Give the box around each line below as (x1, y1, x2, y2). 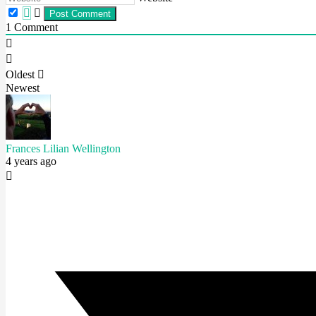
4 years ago (6, 155, 56, 167)
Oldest (6, 68, 35, 80)
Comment (11, 21, 58, 33)
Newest (6, 82, 39, 94)
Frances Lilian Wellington (6, 142, 121, 154)
